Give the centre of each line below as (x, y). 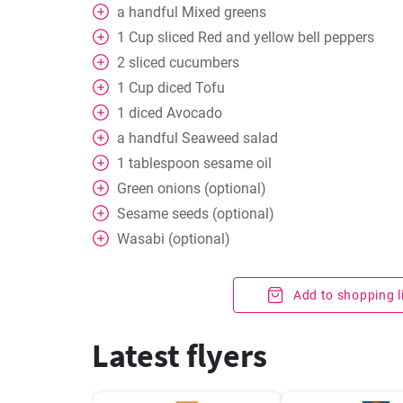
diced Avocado (175, 113)
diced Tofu (191, 88)
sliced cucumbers (184, 63)
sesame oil (237, 163)
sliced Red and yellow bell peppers (266, 37)
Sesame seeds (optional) (196, 214)
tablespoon (164, 163)
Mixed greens (224, 12)
